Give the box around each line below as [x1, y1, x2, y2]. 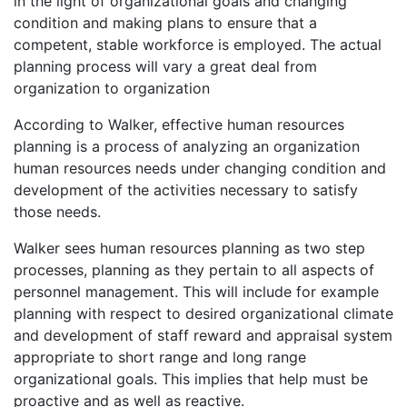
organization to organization [14, 79, 210, 98]
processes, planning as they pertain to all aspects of [14, 261, 374, 280]
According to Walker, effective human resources [14, 115, 344, 134]
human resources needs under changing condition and [14, 159, 386, 178]
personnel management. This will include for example [14, 283, 379, 302]
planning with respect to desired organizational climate [14, 304, 393, 323]
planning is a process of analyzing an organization [14, 137, 360, 156]
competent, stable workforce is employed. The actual [14, 35, 382, 55]
